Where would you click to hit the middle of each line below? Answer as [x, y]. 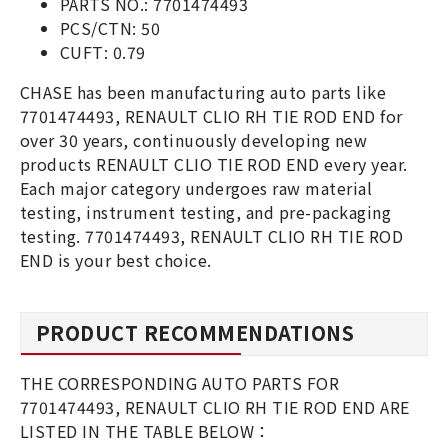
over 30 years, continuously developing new [194, 140]
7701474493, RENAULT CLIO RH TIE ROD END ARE [215, 407]
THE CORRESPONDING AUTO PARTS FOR [180, 383]
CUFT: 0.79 [103, 52]
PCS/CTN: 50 [110, 28]
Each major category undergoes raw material [196, 188]
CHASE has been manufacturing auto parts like [203, 92]
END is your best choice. [116, 260]
